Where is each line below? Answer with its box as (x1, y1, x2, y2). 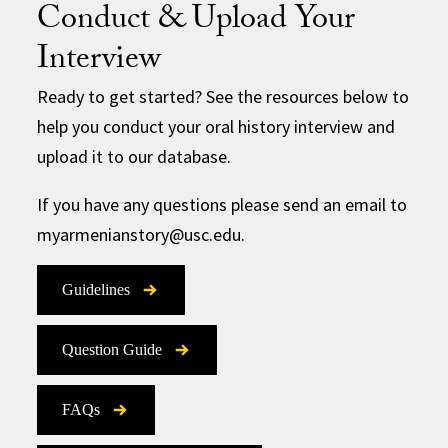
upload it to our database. (37, 144, 232, 168)
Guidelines (62, 280, 131, 298)
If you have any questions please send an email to (37, 192, 408, 216)
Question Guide (62, 340, 163, 358)
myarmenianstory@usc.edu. (37, 222, 246, 246)
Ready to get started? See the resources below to (37, 84, 410, 108)
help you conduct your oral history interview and (37, 114, 396, 138)
